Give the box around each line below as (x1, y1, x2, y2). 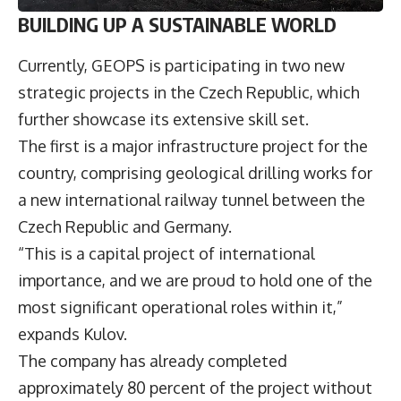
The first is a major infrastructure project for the (18, 135, 368, 156)
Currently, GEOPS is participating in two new (18, 55, 345, 75)
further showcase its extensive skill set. (18, 108, 312, 129)
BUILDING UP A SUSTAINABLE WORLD (18, 12, 341, 38)
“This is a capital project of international (18, 243, 315, 263)
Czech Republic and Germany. (18, 216, 235, 236)
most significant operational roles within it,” (18, 296, 343, 317)
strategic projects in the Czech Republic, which (18, 81, 360, 102)
